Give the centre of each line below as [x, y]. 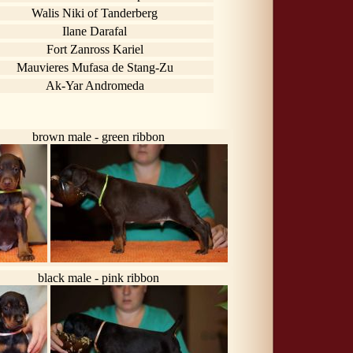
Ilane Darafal [95, 31]
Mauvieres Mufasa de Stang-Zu [95, 67]
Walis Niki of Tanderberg [95, 13]
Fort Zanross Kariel [95, 49]
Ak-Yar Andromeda [95, 85]
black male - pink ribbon [98, 277]
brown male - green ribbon [98, 136]
